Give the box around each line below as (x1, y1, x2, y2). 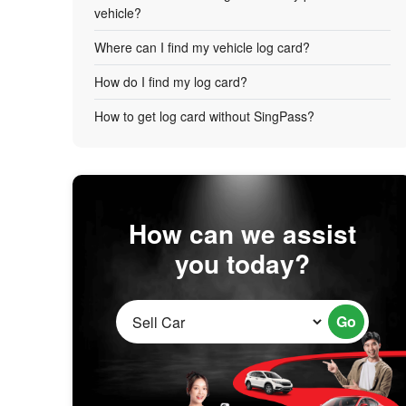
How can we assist (128, 215, 356, 252)
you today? (174, 245, 310, 282)
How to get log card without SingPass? (94, 107, 314, 125)
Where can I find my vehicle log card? (94, 38, 310, 56)
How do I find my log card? (94, 72, 247, 91)
